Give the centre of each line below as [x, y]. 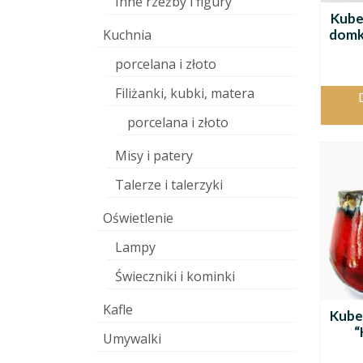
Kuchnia [127, 35]
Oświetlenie [138, 218]
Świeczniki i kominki [175, 276]
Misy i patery [154, 156]
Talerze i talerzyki [169, 185]
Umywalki [132, 339]
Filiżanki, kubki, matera [185, 93]
